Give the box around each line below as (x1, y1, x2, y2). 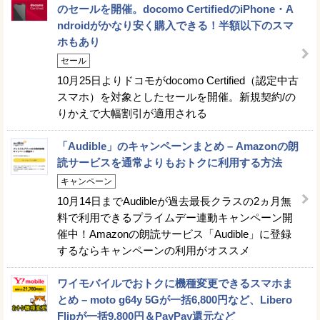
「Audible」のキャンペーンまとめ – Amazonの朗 (57, 139, 299, 152)
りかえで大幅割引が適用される (57, 106, 207, 119)
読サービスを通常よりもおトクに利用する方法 (57, 156, 282, 169)
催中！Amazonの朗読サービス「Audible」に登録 (57, 227, 291, 240)
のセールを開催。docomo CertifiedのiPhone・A (57, 2, 294, 15)
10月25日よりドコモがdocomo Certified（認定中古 (57, 74, 299, 86)
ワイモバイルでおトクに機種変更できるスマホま (57, 276, 293, 289)
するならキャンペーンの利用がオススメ (57, 244, 250, 256)
